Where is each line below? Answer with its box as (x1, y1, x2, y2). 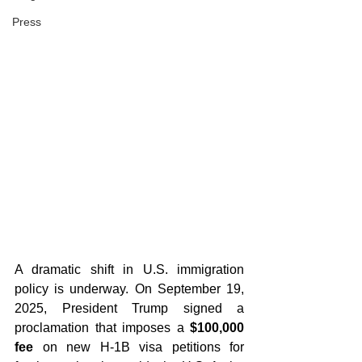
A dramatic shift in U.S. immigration (15, 263, 244, 276)
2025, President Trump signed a (15, 301, 244, 315)
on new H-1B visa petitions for (33, 340, 244, 354)
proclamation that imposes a (15, 321, 190, 335)
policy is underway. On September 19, (15, 282, 244, 296)
